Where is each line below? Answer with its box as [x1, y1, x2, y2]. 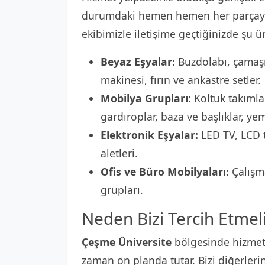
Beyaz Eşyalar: [101, 54, 175, 69]
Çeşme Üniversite [82, 235, 172, 249]
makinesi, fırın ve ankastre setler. [101, 73, 261, 87]
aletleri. [101, 146, 138, 160]
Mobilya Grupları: [101, 91, 191, 105]
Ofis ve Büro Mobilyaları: [101, 164, 229, 179]
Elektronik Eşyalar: [101, 128, 198, 142]
